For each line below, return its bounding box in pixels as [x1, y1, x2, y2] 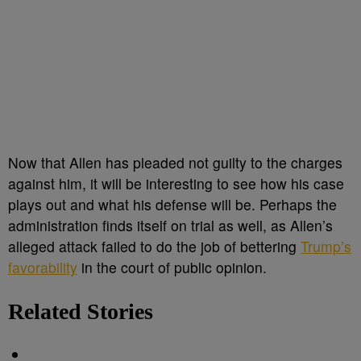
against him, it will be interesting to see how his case [8, 173, 344, 193]
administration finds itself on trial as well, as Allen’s [8, 215, 333, 235]
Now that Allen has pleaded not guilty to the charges [8, 152, 342, 172]
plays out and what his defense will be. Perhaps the [8, 194, 337, 214]
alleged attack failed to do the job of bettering [8, 236, 301, 256]
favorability [8, 257, 77, 277]
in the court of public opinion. [77, 257, 267, 277]
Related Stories [8, 299, 153, 324]
